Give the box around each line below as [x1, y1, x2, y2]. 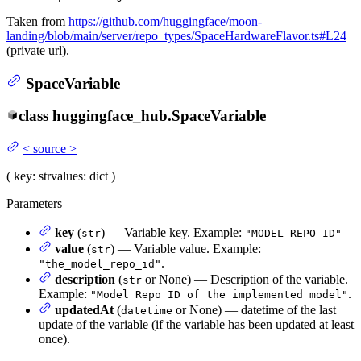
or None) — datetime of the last [172, 302, 336, 317]
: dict [83, 168, 108, 183]
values [51, 168, 83, 183]
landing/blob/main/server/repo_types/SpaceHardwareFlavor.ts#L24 [6, 28, 346, 43]
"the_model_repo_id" [39, 257, 161, 270]
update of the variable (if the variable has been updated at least [39, 317, 354, 331]
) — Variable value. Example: [110, 241, 261, 255]
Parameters [6, 196, 62, 210]
